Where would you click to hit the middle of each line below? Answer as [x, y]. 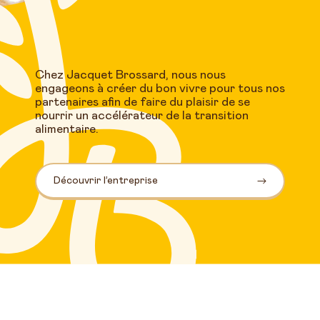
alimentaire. [67, 130]
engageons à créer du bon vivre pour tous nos [160, 89]
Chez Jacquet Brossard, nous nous [130, 76]
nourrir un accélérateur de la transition [142, 116]
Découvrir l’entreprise [106, 181]
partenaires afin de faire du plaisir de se [142, 103]
